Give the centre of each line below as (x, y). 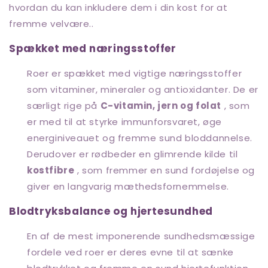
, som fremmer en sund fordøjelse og (165, 170)
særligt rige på (64, 105)
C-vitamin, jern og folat (161, 105)
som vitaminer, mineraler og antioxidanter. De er (143, 89)
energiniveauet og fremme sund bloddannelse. (140, 138)
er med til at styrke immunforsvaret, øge (125, 121)
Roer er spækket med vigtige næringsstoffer (135, 73)
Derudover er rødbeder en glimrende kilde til (133, 154)
